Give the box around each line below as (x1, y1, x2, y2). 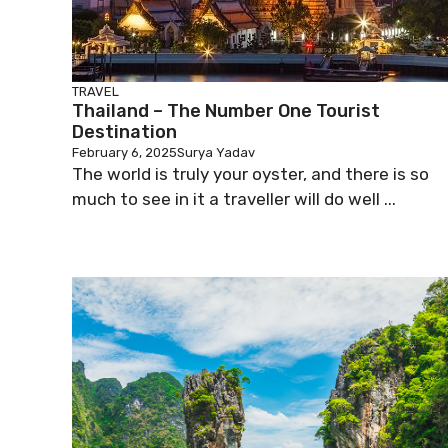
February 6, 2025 (72, 145, 177, 160)
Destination (72, 121, 177, 143)
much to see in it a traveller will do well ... (72, 189, 396, 209)
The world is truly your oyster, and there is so (72, 164, 429, 184)
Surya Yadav (177, 145, 255, 160)
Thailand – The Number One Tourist (72, 100, 380, 122)
